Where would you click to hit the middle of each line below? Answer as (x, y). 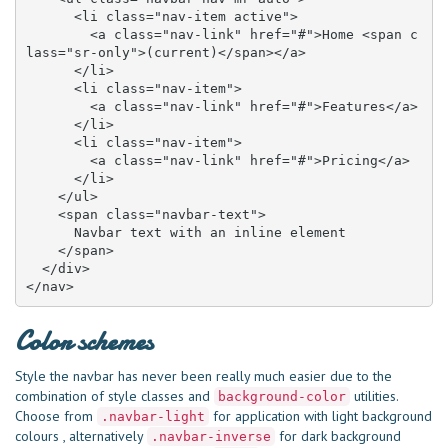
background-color (282, 396)
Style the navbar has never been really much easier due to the (203, 375)
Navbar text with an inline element (49, 233)
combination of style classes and (114, 395)
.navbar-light (153, 416)
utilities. (374, 395)
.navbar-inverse (211, 436)
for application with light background (320, 415)
